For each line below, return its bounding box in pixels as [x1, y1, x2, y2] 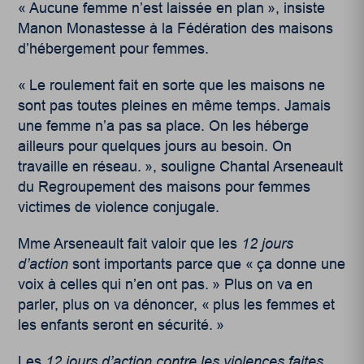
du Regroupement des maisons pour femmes [18, 178, 311, 195]
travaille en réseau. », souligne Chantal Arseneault [18, 158, 344, 175]
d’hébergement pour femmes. [18, 40, 210, 57]
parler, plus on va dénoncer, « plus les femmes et [18, 296, 336, 313]
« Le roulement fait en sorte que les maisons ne [18, 76, 326, 93]
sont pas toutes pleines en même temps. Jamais [18, 97, 331, 114]
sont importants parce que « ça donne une [68, 255, 346, 272]
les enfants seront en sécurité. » [18, 316, 225, 333]
